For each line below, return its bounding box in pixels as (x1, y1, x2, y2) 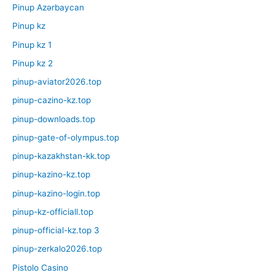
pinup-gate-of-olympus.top (12, 132, 119, 142)
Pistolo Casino (12, 262, 68, 273)
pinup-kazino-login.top (12, 188, 100, 198)
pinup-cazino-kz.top (12, 95, 91, 106)
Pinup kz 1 (12, 39, 52, 50)
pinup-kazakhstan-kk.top (12, 151, 110, 161)
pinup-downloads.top (12, 114, 95, 124)
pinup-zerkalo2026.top (12, 244, 102, 254)
